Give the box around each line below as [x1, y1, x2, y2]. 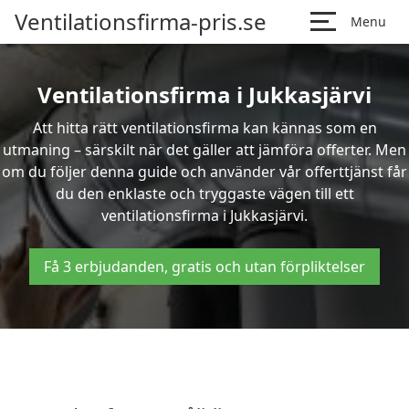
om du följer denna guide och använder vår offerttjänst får [2, 162, 407, 182]
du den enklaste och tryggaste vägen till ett [55, 184, 354, 204]
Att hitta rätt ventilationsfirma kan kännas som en [32, 118, 377, 138]
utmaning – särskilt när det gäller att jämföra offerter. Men [3, 140, 406, 160]
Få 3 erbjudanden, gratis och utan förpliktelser [44, 257, 365, 277]
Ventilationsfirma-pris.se [15, 6, 267, 37]
